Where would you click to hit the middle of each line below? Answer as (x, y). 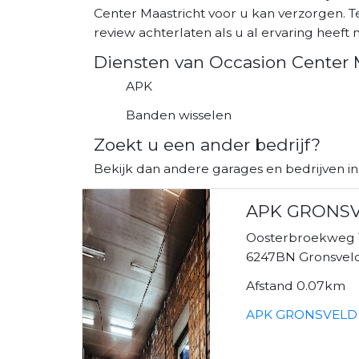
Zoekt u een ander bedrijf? (207, 144)
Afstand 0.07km (296, 285)
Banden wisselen (179, 115)
